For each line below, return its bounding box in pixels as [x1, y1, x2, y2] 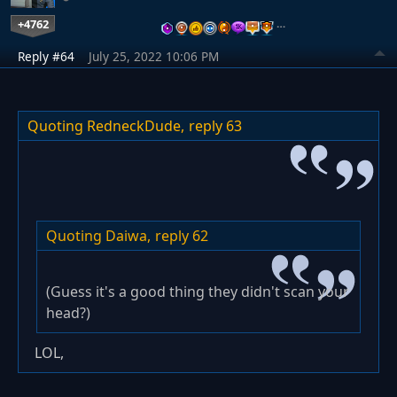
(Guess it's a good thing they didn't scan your [46, 281, 349, 301]
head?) [46, 302, 90, 323]
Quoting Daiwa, [46, 225, 151, 245]
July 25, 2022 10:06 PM [89, 47, 219, 65]
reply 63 [189, 115, 242, 136]
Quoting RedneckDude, [27, 115, 184, 136]
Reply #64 [18, 47, 74, 65]
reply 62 [155, 225, 208, 245]
